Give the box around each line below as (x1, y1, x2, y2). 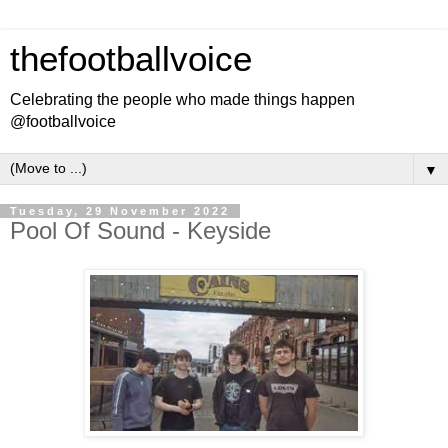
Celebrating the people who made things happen (10, 91, 355, 108)
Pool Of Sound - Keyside (10, 217, 271, 244)
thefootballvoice (10, 40, 252, 78)
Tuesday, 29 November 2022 (10, 205, 230, 217)
